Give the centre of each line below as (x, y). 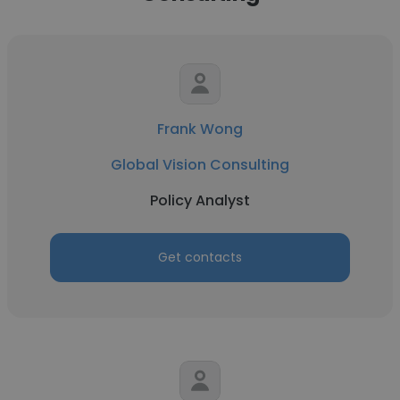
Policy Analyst (200, 200)
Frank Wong (200, 129)
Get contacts (200, 257)
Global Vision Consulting (200, 165)
